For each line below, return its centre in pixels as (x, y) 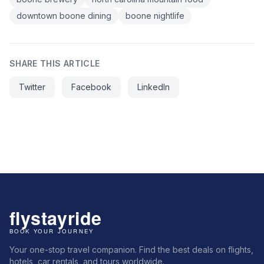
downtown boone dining (64, 16)
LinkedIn (154, 87)
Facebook (91, 87)
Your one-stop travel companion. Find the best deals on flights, (131, 250)
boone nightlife (155, 16)
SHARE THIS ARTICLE (55, 64)
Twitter (32, 87)
